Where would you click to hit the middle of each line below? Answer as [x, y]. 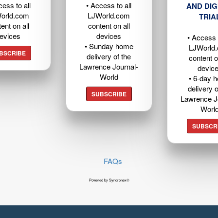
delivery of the [109, 56]
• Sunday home [109, 46]
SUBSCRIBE [109, 94]
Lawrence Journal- [109, 67]
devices [109, 36]
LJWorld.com [109, 16]
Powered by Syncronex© [109, 180]
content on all [109, 26]
